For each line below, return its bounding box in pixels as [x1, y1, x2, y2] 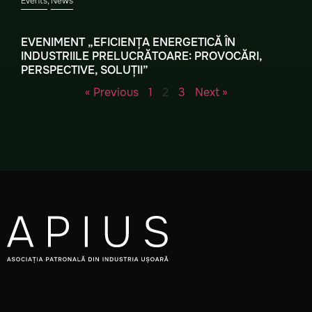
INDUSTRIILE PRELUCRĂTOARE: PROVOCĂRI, [21, 49, 262, 63]
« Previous [84, 85, 139, 100]
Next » [194, 85, 228, 100]
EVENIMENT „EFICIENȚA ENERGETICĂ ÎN [21, 35, 235, 49]
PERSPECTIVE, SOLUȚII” [21, 63, 148, 77]
